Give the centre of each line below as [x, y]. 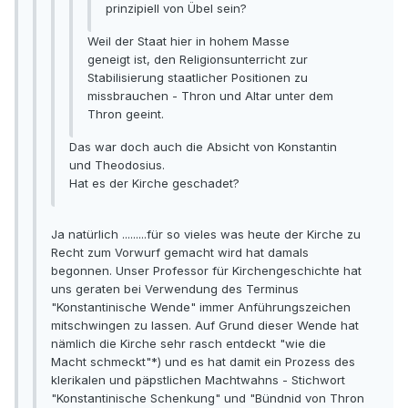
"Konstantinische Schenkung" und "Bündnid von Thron [208, 398]
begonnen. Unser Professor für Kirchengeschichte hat [206, 271]
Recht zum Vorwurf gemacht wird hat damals [180, 253]
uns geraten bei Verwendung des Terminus [175, 289]
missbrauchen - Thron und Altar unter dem [210, 96]
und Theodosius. [117, 165]
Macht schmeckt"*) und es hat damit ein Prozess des [203, 362]
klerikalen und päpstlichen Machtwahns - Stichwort [198, 380]
